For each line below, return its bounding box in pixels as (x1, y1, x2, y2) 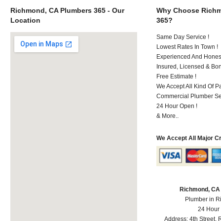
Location (10, 16, 40, 24)
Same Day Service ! (156, 33, 210, 40)
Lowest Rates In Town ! (156, 43, 219, 50)
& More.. (156, 112, 179, 119)
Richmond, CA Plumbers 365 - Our (10, 6, 124, 14)
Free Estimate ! (156, 73, 197, 80)
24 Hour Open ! (156, 102, 198, 110)
